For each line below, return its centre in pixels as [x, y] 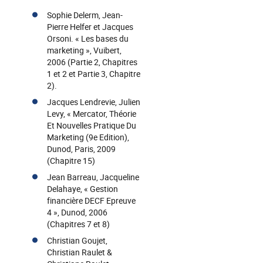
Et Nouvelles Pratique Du [92, 125]
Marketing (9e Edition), [88, 137]
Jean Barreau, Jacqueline [93, 177]
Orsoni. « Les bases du [88, 38]
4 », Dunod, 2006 [77, 212]
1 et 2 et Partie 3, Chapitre [94, 74]
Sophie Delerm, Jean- [85, 15]
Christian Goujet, [77, 240]
